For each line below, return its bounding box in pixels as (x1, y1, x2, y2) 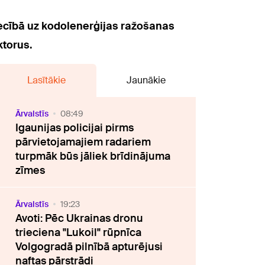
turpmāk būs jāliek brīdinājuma (15, 149, 171, 163)
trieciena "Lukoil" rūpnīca (15, 225, 142, 240)
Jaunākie (126, 74, 166, 86)
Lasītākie (27, 74, 66, 86)
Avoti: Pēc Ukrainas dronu (15, 211, 144, 225)
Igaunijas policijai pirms (15, 121, 134, 135)
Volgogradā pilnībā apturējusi (15, 240, 163, 254)
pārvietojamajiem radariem (15, 135, 151, 149)
